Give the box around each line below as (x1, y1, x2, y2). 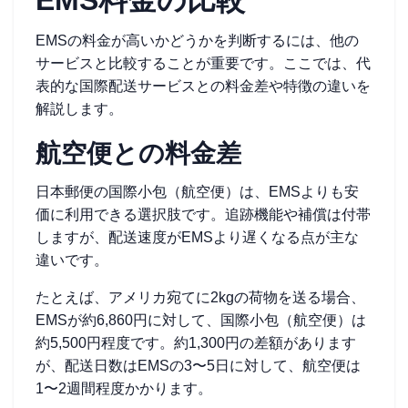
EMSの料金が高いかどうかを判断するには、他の (36, 33, 359, 48)
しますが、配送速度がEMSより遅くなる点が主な (36, 229, 359, 245)
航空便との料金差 (36, 139, 241, 168)
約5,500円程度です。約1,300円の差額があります (36, 335, 356, 351)
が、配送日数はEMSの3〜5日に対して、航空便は (36, 358, 361, 373)
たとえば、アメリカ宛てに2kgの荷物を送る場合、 (36, 290, 365, 305)
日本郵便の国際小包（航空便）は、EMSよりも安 (36, 184, 359, 199)
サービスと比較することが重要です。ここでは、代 (36, 56, 371, 71)
